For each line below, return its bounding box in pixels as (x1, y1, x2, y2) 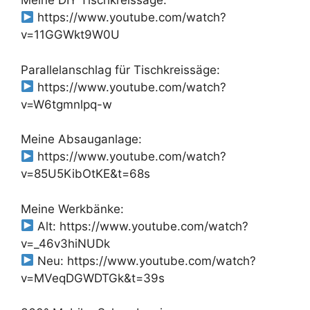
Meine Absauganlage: (21, 132, 142, 146)
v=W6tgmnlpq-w (21, 97, 112, 111)
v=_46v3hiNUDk (21, 236, 110, 250)
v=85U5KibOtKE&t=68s (21, 167, 150, 181)
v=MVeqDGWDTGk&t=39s (21, 271, 165, 285)
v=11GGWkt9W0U (21, 28, 120, 42)
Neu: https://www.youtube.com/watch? (34, 253, 257, 268)
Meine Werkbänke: (21, 201, 124, 216)
